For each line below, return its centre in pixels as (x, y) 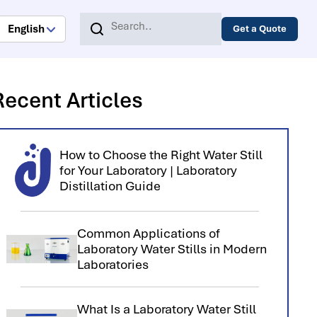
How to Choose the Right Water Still (161, 155)
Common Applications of (148, 234)
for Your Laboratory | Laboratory (148, 170)
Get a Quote (260, 29)
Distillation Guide (110, 186)
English (27, 29)
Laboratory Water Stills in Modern (172, 249)
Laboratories (113, 265)
